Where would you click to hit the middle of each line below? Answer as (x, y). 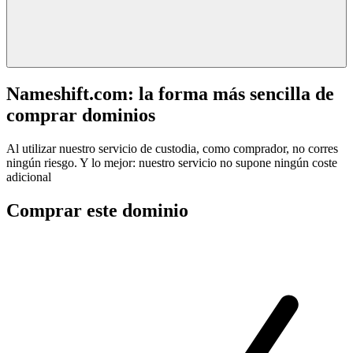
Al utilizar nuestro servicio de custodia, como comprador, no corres (172, 148)
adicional (29, 176)
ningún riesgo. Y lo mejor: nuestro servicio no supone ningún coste (172, 162)
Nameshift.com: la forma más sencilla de (170, 93)
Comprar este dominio (97, 210)
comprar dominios (81, 115)
